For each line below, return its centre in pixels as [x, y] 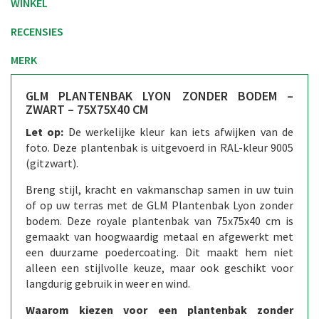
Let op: [45, 131]
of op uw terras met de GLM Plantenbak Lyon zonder [159, 205]
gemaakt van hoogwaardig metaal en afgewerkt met [159, 236]
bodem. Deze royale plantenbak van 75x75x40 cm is [159, 220]
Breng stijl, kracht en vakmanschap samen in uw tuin [159, 189]
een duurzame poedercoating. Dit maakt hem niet [159, 252]
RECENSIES [37, 31]
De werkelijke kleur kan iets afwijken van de [179, 131]
